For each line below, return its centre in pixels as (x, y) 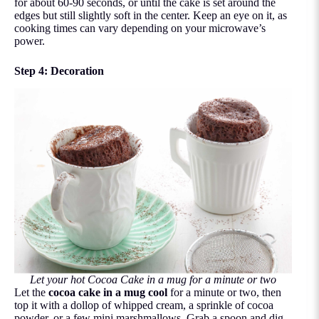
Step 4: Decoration (59, 71)
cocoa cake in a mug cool (108, 292)
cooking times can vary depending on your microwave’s (140, 28)
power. (30, 41)
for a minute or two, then (226, 292)
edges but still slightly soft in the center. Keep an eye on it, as (151, 16)
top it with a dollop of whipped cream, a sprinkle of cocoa (144, 305)
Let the (31, 292)
